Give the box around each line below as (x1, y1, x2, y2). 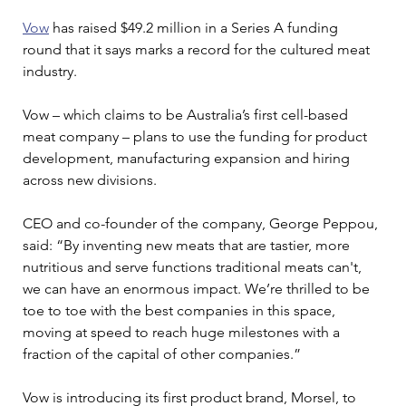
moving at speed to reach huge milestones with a (23, 323, 343, 341)
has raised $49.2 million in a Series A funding (49, 18, 342, 36)
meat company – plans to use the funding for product (23, 127, 371, 145)
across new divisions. (23, 170, 157, 188)
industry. (23, 62, 77, 80)
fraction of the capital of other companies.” (23, 344, 301, 362)
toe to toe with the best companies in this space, (23, 301, 339, 319)
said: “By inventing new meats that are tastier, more (23, 236, 353, 254)
